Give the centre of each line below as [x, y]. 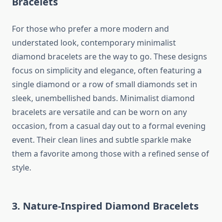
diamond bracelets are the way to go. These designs [110, 57]
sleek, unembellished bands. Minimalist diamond [103, 98]
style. [22, 168]
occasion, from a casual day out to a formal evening [109, 126]
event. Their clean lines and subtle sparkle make [102, 140]
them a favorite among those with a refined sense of [111, 154]
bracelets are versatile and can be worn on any [99, 112]
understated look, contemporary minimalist [94, 43]
